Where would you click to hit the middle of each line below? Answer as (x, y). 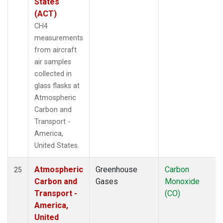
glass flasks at (57, 86)
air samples (53, 62)
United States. (57, 145)
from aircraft (56, 50)
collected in (53, 74)
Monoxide (182, 181)
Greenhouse (116, 169)
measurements (59, 38)
